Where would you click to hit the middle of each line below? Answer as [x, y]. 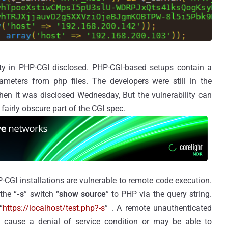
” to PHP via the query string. [159, 194]
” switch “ [41, 194]
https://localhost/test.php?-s [54, 208]
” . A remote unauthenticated [158, 208]
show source [82, 194]
